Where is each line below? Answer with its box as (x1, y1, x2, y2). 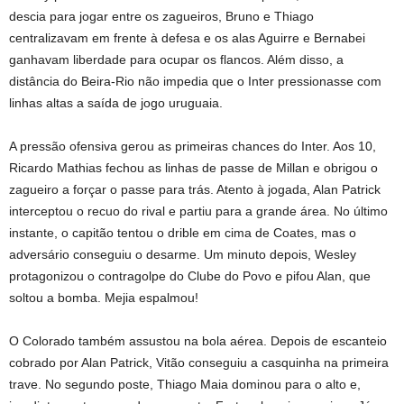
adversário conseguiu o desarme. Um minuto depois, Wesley (9, 247, 356, 262)
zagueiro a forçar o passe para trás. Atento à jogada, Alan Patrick (9, 182, 381, 197)
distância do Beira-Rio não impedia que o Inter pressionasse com (9, 74, 381, 88)
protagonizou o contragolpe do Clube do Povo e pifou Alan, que (9, 269, 371, 283)
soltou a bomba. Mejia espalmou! (9, 290, 198, 305)
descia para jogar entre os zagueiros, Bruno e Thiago (9, 9, 314, 23)
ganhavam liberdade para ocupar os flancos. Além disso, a (9, 52, 344, 67)
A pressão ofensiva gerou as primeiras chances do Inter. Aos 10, (9, 139, 376, 153)
